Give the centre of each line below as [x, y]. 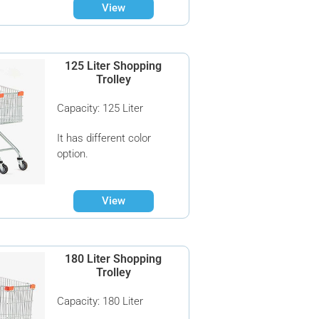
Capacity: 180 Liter [100, 301]
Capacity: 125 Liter [100, 108]
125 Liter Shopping [114, 66]
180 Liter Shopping [114, 259]
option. [73, 154]
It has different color [104, 138]
